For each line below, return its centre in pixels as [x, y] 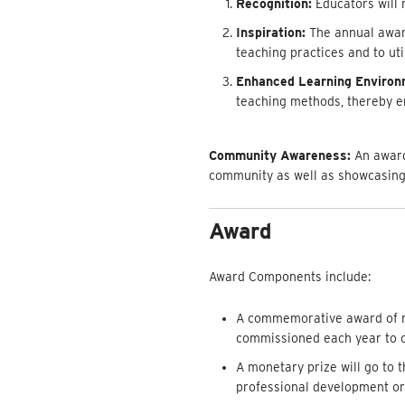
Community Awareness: [280, 156]
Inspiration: [271, 33]
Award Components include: [290, 276]
